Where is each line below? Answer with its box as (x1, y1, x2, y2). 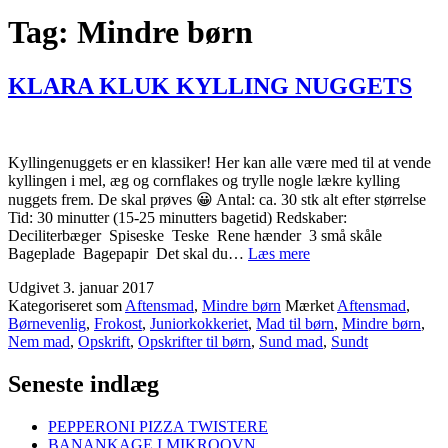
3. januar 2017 (63, 278, 154, 296)
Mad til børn (256, 314, 334, 332)
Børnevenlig (8, 314, 86, 332)
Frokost (94, 314, 142, 332)
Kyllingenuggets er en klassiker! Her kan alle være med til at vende (8, 153, 431, 171)
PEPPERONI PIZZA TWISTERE (48, 417, 268, 435)
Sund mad (259, 332, 323, 350)
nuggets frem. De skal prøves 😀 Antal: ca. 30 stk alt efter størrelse (8, 190, 426, 208)
